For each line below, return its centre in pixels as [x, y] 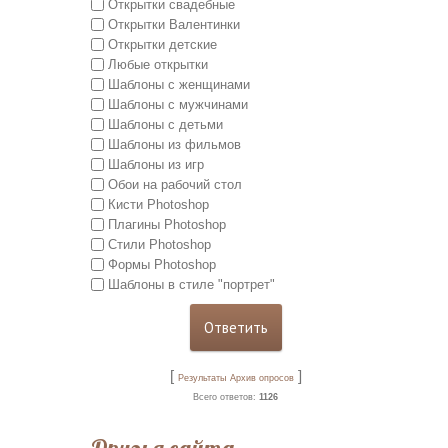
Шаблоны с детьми [165, 124]
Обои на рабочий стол [174, 185]
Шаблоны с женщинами [178, 84]
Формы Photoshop [161, 265]
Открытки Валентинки [173, 24]
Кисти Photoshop [158, 205]
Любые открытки [157, 64]
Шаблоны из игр [155, 165]
